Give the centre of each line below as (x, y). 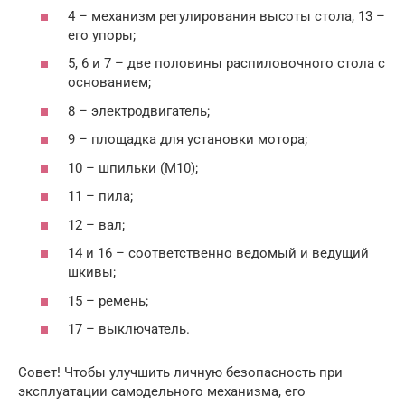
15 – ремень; (108, 301)
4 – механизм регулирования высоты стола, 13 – (226, 16)
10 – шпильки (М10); (133, 168)
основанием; (109, 83)
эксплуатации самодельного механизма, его (162, 392)
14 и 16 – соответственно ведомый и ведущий (218, 254)
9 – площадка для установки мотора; (188, 140)
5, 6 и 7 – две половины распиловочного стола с (226, 64)
